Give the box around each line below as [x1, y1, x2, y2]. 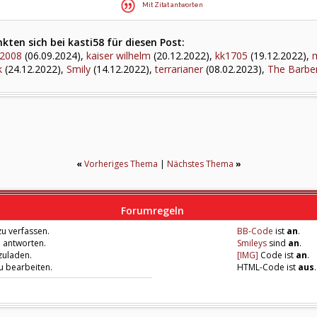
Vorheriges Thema [83, 158, 158, 170]
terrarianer [155, 62, 203, 76]
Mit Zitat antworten [142, 1, 204, 9]
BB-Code [237, 225, 274, 237]
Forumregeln [121, 204, 184, 217]
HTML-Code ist [237, 261, 299, 273]
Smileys [237, 237, 267, 249]
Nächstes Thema [166, 158, 234, 170]
